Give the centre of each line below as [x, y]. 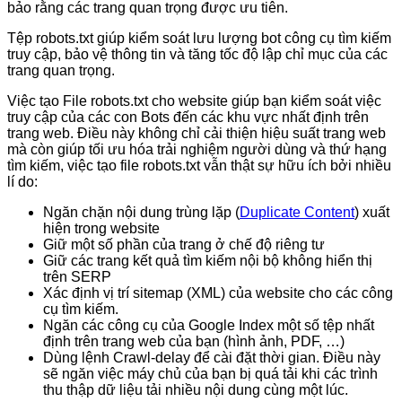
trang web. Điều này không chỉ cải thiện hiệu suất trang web [197, 133]
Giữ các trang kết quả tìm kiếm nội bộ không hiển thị [208, 260]
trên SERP [77, 276]
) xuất [372, 212]
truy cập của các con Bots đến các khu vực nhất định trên [188, 117]
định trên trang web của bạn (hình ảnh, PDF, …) [194, 341]
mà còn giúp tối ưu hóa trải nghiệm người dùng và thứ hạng [197, 149]
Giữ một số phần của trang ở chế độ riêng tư [184, 244]
